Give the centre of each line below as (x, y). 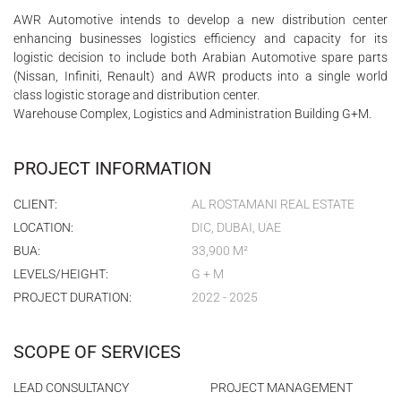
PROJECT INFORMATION (112, 168)
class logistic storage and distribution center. (137, 95)
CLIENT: (35, 204)
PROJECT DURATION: (73, 297)
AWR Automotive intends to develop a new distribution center (200, 20)
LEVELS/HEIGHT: (61, 274)
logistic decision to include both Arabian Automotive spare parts (200, 57)
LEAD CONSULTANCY (71, 388)
